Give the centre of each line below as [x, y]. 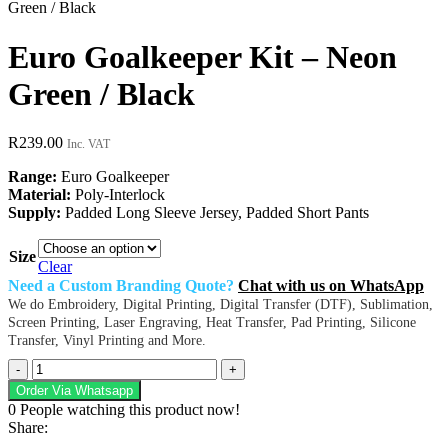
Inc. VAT [88, 144]
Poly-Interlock [118, 195]
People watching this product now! [130, 410]
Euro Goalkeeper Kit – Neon [202, 56]
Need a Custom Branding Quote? [123, 286]
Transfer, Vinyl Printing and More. [107, 341]
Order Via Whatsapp [74, 391]
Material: [39, 195]
